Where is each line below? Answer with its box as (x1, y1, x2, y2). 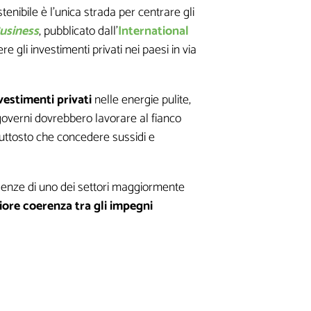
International (117, 20, 189, 42)
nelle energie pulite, (91, 89, 191, 110)
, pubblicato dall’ (38, 20, 118, 42)
